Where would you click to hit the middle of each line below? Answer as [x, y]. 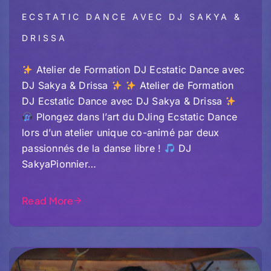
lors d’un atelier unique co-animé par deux [121, 133]
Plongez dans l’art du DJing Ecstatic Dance [135, 117]
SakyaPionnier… [59, 164]
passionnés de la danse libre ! [93, 149]
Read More [48, 201]
